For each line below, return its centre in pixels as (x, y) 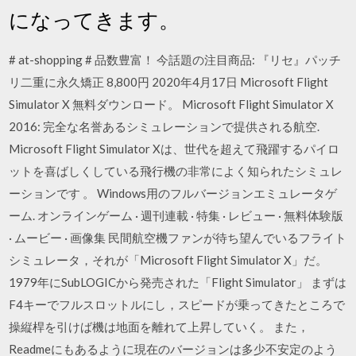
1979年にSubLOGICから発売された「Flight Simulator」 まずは (178, 282)
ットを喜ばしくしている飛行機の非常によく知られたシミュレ (176, 171)
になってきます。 (95, 20)
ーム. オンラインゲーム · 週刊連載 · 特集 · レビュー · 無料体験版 (176, 215)
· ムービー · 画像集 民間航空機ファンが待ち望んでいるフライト (178, 238)
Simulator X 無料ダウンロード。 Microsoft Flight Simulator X (172, 104)
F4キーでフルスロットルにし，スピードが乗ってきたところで (177, 304)
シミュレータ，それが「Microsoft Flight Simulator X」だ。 (168, 260)
